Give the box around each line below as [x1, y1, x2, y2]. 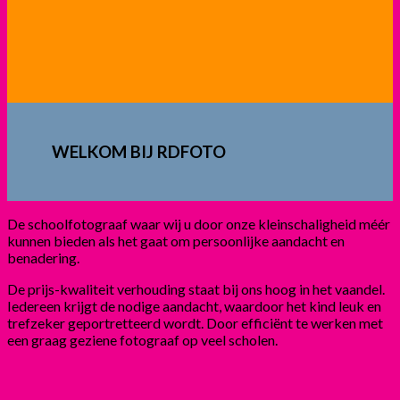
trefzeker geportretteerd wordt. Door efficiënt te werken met [7, 313, 383, 331]
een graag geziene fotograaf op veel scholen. [7, 330, 278, 348]
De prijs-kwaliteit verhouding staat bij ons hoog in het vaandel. [7, 279, 385, 297]
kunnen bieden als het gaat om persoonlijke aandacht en [7, 231, 345, 249]
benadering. [7, 248, 79, 266]
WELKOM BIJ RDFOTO [52, 141, 226, 162]
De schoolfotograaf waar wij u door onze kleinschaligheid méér [7, 214, 390, 232]
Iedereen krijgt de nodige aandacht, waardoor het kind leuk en [7, 296, 381, 314]
